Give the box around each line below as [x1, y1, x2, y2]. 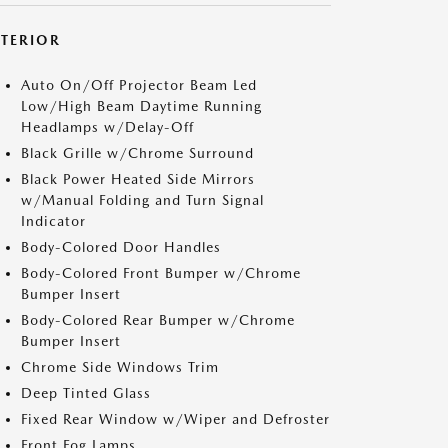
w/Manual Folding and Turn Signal [21, 192, 264, 208]
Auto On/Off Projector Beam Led [21, 77, 257, 93]
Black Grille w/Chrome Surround [21, 145, 254, 161]
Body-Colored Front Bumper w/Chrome [21, 265, 301, 281]
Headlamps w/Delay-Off [21, 119, 194, 135]
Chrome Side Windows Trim [21, 359, 219, 375]
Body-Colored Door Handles [21, 239, 221, 255]
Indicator [21, 213, 86, 229]
